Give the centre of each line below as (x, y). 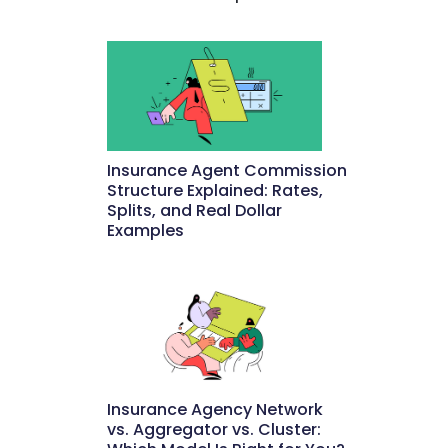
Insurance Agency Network (215, 410)
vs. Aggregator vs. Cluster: (214, 430)
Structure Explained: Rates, (215, 190)
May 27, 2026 (227, 250)
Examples (146, 230)
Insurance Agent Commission (227, 170)
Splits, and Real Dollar (195, 210)
